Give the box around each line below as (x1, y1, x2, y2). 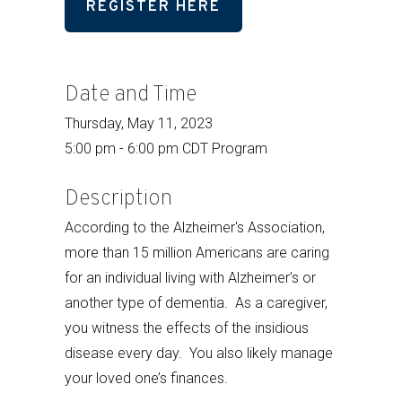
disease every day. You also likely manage (65, 345, 333, 362)
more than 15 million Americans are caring (65, 244, 329, 261)
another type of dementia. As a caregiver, (65, 294, 328, 311)
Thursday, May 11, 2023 (65, 115, 213, 132)
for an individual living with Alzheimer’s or (65, 269, 316, 286)
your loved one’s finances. (65, 370, 232, 387)
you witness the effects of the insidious (65, 319, 309, 336)
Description (65, 186, 172, 213)
